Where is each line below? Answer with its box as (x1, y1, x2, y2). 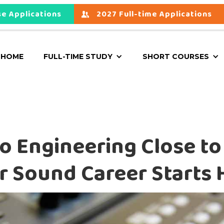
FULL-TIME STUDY (43, 52, 112, 61)
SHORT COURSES (142, 52, 209, 61)
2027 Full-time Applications (96, 8, 212, 20)
